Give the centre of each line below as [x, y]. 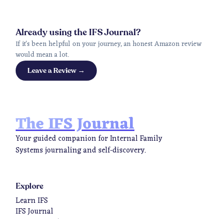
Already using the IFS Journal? [78, 33]
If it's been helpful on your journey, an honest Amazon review [109, 44]
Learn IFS [32, 201]
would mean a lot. [42, 55]
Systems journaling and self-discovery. [81, 151]
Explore [30, 186]
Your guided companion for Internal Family [89, 139]
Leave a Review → [56, 71]
